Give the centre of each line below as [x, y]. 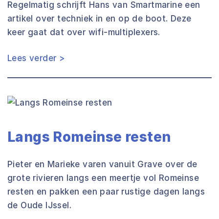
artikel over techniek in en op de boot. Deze [99, 19]
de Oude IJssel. [40, 205]
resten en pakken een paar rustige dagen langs [106, 192]
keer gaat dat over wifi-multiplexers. [84, 32]
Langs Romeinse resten [89, 137]
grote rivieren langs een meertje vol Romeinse [103, 178]
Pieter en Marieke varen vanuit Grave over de [102, 164]
